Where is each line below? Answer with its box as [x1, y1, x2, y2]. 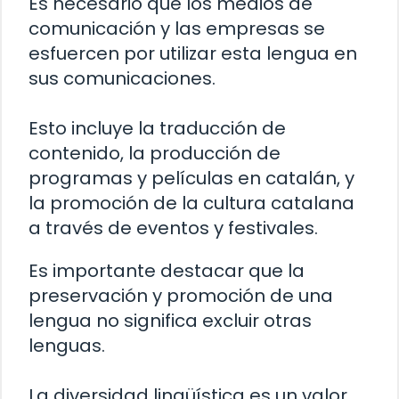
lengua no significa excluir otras [28, 307, 312, 333]
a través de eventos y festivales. [28, 215, 318, 240]
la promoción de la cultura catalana [28, 190, 354, 216]
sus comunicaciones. [28, 65, 216, 91]
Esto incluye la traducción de [28, 115, 286, 141]
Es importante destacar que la [28, 257, 305, 283]
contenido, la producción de [28, 140, 281, 166]
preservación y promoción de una [28, 282, 333, 308]
